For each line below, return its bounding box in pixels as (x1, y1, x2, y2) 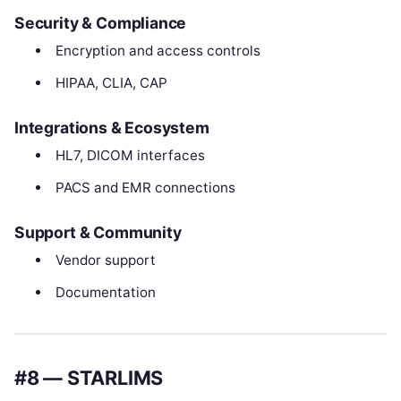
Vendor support (55, 251, 156, 269)
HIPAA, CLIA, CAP (55, 74, 167, 92)
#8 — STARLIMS (14, 366, 164, 390)
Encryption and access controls (55, 42, 260, 60)
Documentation (55, 283, 156, 301)
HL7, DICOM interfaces (55, 146, 205, 164)
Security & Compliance (14, 13, 187, 33)
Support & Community (14, 222, 182, 242)
